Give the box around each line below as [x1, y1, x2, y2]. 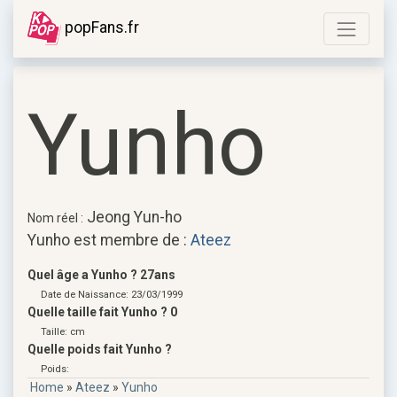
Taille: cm [41, 325, 85, 338]
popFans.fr [61, 19, 139, 36]
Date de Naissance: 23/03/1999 [41, 288, 183, 300]
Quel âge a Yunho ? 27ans [27, 267, 175, 282]
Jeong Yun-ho [83, 207, 182, 226]
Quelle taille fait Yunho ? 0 [27, 304, 177, 319]
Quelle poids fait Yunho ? [27, 341, 172, 356]
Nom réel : [27, 210, 83, 225]
